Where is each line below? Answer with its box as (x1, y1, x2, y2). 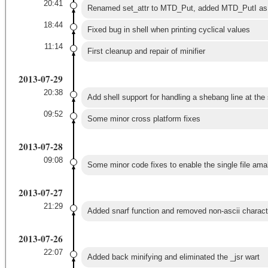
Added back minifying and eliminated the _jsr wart (87, 252, 260, 261)
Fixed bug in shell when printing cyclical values (87, 25, 250, 34)
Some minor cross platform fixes (87, 114, 200, 123)
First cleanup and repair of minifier (87, 46, 205, 56)
